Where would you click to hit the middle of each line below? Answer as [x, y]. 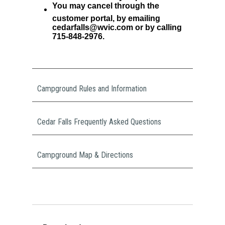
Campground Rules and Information [92, 88]
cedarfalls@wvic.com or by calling [117, 27]
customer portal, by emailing [106, 18]
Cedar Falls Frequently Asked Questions [99, 122]
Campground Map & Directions [85, 155]
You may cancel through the [106, 6]
